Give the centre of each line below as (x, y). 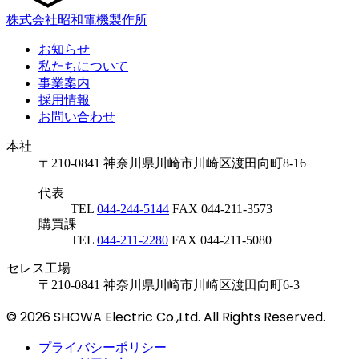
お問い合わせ (77, 117)
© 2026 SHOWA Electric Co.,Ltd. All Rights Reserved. (166, 317)
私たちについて (83, 67)
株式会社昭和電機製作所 (77, 20)
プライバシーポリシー (103, 348)
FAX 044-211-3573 (222, 209)
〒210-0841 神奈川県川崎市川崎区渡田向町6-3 (169, 285)
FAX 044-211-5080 (222, 240)
